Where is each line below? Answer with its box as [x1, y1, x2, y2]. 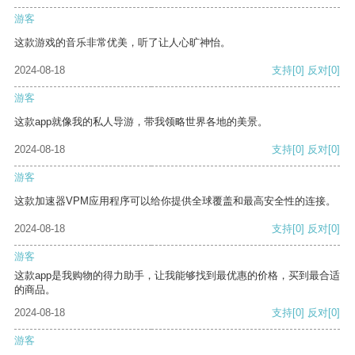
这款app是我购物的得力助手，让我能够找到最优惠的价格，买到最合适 [14, 269, 340, 282]
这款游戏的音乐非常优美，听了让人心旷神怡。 [14, 36, 231, 49]
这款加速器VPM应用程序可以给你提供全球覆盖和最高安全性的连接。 [14, 195, 336, 208]
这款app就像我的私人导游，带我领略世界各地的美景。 [14, 116, 268, 128]
